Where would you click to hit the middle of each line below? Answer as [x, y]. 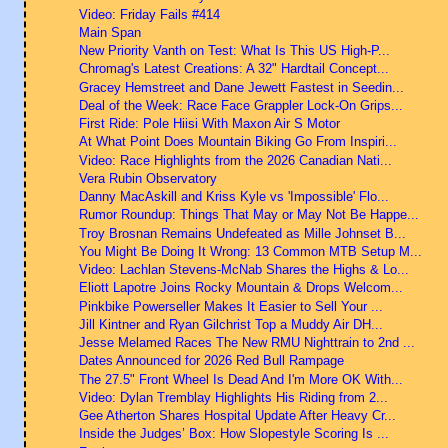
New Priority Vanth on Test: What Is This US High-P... [234, 51]
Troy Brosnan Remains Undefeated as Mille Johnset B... [242, 233]
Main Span [109, 32]
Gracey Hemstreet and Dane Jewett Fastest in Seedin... [241, 87]
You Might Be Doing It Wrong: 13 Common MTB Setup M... [250, 251]
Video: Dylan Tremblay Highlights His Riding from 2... [233, 397]
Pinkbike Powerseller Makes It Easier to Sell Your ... [230, 306]
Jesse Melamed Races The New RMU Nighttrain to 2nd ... [246, 343]
